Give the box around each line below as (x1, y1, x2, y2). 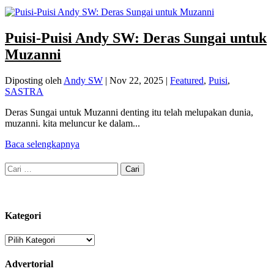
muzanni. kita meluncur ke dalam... (5, 117, 140, 128)
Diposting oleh (5, 75, 64, 86)
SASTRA (5, 86, 43, 97)
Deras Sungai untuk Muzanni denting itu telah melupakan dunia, (5, 106, 253, 117)
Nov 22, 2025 (109, 75, 163, 86)
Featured (170, 75, 204, 86)
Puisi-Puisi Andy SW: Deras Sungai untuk (5, 29, 267, 46)
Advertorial (5, 259, 53, 270)
